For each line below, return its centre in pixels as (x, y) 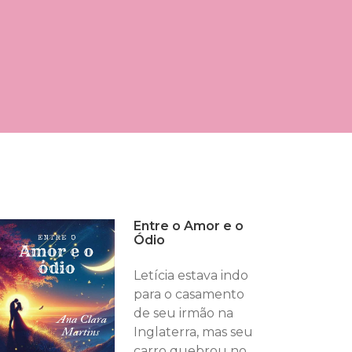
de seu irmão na (183, 313)
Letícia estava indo (191, 275)
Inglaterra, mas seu (193, 332)
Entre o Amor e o (188, 226)
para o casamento (189, 294)
